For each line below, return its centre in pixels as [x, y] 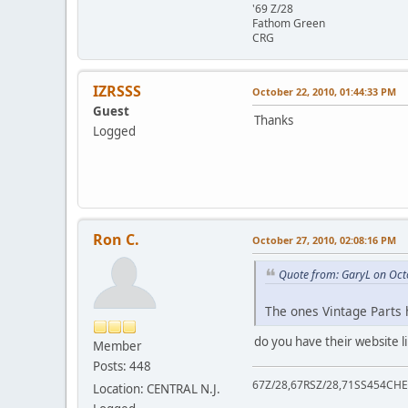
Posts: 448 [122, 366]
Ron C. [116, 239]
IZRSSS [117, 91]
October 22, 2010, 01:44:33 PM [324, 91]
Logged [114, 131]
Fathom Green [289, 23]
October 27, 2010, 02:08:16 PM [324, 240]
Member [117, 346]
